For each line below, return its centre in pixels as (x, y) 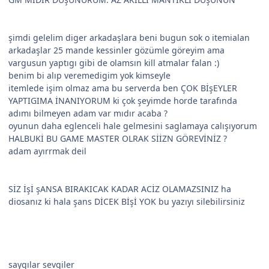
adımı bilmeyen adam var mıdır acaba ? (88, 113)
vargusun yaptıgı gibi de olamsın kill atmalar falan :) (114, 63)
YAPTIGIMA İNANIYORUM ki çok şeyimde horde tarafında (123, 101)
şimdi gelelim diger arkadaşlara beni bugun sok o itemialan (129, 38)
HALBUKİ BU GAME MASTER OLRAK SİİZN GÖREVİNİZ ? (118, 139)
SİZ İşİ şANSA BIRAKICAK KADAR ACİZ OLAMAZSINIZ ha (120, 189)
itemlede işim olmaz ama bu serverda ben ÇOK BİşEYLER (123, 88)
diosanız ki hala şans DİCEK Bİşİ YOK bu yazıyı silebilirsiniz (127, 202)
